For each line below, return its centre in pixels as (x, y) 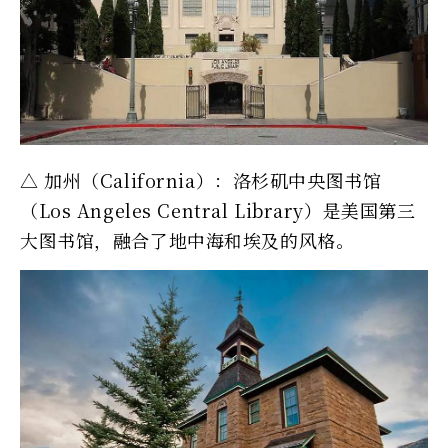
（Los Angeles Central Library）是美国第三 (218, 209)
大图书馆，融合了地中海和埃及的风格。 (187, 239)
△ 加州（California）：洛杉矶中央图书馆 (201, 179)
